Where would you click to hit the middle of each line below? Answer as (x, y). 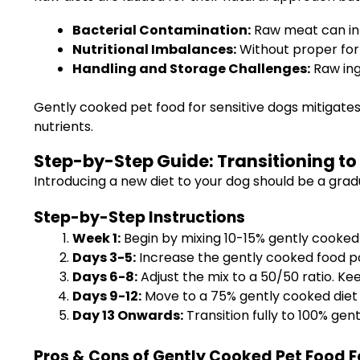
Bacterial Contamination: (162, 30)
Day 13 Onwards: (128, 315)
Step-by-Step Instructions (139, 217)
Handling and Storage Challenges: (191, 69)
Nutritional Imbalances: (154, 49)
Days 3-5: (104, 258)
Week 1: (96, 238)
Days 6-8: (105, 277)
